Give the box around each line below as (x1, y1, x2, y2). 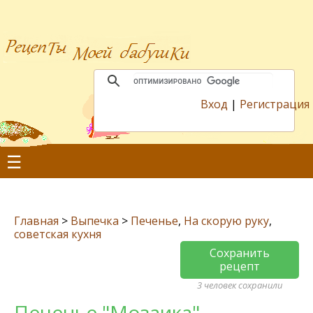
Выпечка (71, 213, 119, 228)
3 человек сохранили (197, 279, 282, 291)
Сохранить (210, 245, 270, 261)
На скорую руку (184, 213, 269, 228)
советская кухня (14, 226, 101, 242)
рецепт (219, 259, 260, 274)
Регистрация (240, 96, 310, 112)
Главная (14, 213, 59, 228)
